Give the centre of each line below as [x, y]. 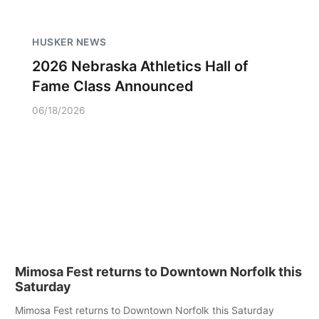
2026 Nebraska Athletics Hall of [140, 66]
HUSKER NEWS [69, 42]
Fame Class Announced [113, 86]
